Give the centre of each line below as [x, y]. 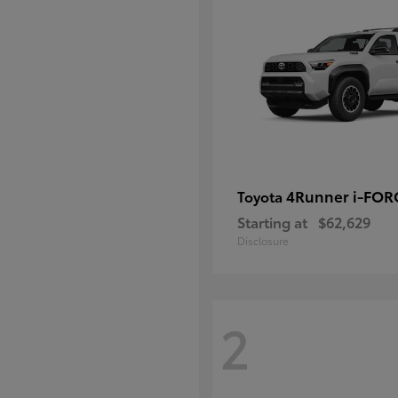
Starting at [272, 222]
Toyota [262, 196]
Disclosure [263, 240]
